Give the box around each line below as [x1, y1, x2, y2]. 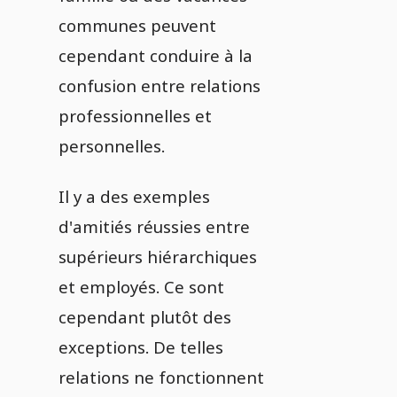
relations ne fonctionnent [58, 366, 264, 388]
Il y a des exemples [58, 185, 210, 207]
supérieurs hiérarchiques [58, 245, 257, 268]
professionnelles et [58, 105, 212, 127]
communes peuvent [58, 14, 216, 36]
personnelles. [58, 135, 165, 157]
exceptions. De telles [58, 336, 223, 358]
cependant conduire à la [58, 44, 253, 66]
